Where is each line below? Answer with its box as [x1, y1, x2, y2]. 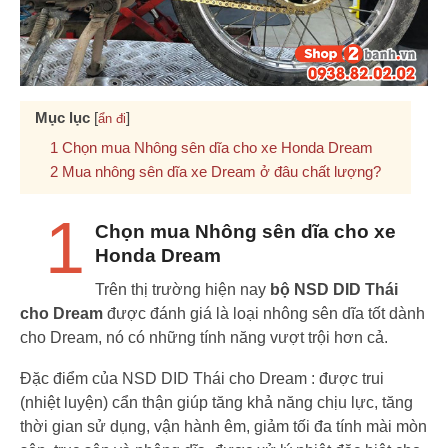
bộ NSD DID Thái [270, 281, 398, 298]
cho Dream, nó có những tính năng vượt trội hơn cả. [20, 329, 392, 346]
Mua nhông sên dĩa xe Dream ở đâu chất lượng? [62, 163, 381, 180]
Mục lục [35, 109, 90, 126]
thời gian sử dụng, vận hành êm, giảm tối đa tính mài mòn [20, 418, 427, 435]
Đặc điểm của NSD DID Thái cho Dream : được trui [20, 370, 384, 387]
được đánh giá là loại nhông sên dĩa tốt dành [103, 305, 425, 322]
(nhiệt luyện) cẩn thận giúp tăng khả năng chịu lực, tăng [20, 394, 413, 411]
